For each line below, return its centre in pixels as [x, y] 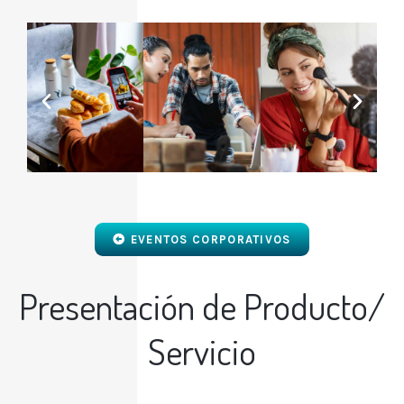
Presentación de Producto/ [202, 306]
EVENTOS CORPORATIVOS [211, 240]
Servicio [202, 351]
